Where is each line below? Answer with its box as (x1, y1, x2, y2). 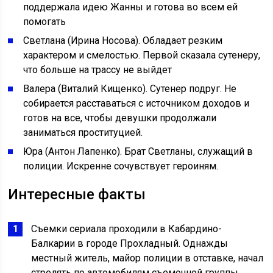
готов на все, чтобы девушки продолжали (23, 112, 217, 124)
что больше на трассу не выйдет (23, 64, 172, 76)
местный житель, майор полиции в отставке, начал (31, 252, 264, 264)
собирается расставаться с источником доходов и (23, 97, 250, 110)
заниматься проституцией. (23, 127, 143, 139)
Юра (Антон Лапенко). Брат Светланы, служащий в (23, 146, 253, 158)
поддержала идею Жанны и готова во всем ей (23, 1, 238, 13)
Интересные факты (8, 186, 146, 204)
